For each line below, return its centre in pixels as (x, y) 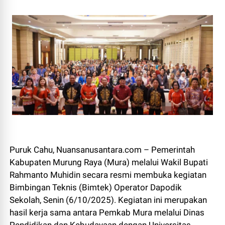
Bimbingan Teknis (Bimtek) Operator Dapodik (96, 188)
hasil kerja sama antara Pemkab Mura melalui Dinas (107, 213)
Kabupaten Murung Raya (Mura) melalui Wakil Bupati (109, 162)
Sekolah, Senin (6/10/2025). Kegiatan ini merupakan (108, 200)
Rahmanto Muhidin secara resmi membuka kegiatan (108, 175)
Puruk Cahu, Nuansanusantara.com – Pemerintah (102, 150)
